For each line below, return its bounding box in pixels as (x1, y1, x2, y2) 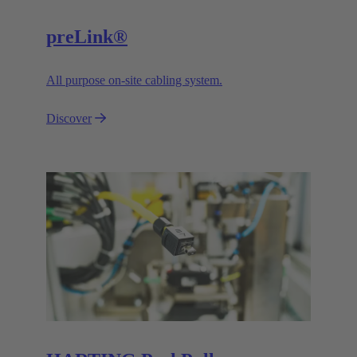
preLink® (46, 26, 127, 48)
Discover (46, 112, 92, 126)
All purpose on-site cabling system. (46, 73, 222, 88)
